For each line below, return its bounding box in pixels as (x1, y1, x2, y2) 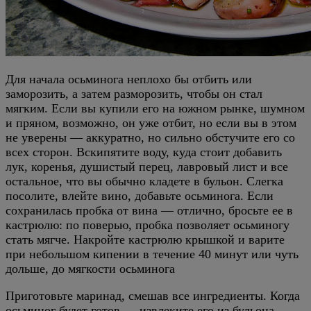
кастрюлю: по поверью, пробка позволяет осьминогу (6, 217, 289, 232)
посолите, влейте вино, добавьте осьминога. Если (6, 188, 274, 203)
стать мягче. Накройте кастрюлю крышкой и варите (6, 232, 285, 246)
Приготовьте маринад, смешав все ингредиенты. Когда (6, 288, 300, 303)
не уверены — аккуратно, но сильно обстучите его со (6, 130, 295, 144)
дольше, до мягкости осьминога (6, 261, 175, 276)
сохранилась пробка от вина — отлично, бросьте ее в (6, 203, 293, 217)
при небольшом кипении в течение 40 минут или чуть (6, 246, 299, 261)
